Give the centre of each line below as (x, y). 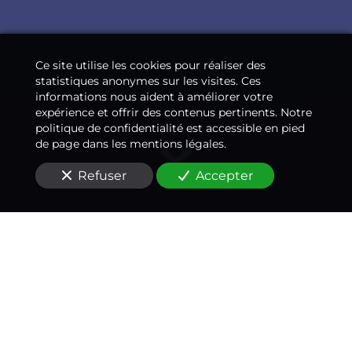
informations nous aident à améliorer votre (154, 96)
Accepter (224, 175)
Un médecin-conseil (176, 275)
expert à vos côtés (176, 302)
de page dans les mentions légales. (131, 143)
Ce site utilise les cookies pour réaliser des (150, 65)
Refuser (102, 175)
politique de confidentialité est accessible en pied (170, 128)
